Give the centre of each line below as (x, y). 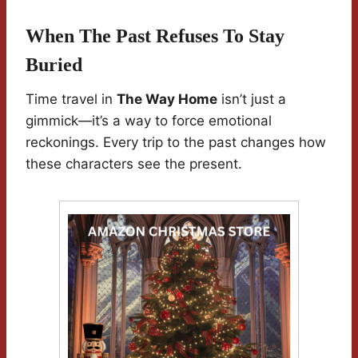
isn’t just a (252, 99)
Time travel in (71, 99)
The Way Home (167, 99)
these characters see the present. (134, 164)
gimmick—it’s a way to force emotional (149, 121)
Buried (54, 65)
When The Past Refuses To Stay (155, 36)
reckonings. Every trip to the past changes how (176, 143)
